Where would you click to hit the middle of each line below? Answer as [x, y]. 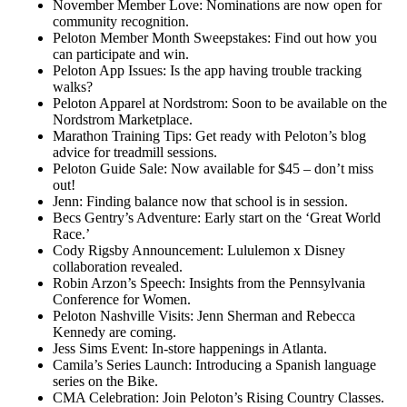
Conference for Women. [122, 299]
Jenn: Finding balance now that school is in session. [201, 201]
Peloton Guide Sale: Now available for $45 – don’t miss [213, 169]
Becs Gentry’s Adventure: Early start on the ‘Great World [217, 218]
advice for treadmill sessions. [135, 152]
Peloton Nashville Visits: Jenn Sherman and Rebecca [204, 316]
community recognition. [121, 21]
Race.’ [72, 234]
